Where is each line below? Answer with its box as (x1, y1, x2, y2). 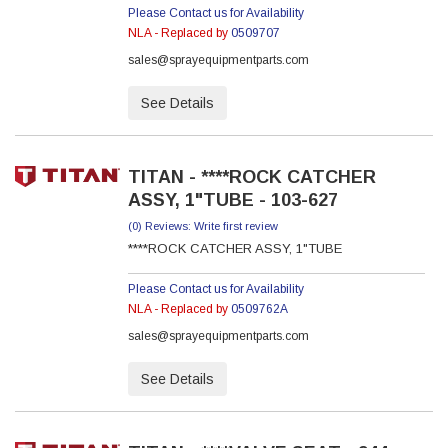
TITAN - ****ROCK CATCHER (127, 167, 376, 187)
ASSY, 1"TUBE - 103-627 (127, 190, 338, 210)
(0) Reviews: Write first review (127, 220, 278, 232)
